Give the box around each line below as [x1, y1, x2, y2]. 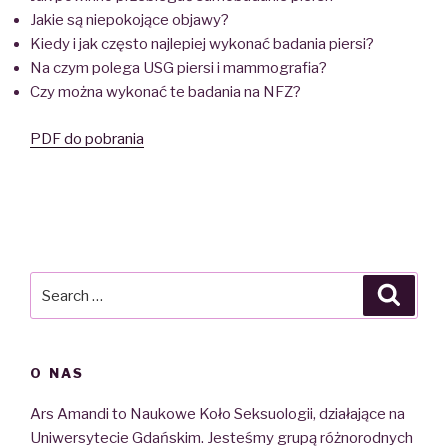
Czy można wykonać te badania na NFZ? [30, 83, 301, 102]
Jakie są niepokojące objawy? [30, 11, 229, 30]
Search [30, 275, 85, 294]
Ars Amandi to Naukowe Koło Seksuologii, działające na [30, 404, 405, 423]
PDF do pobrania [30, 129, 144, 148]
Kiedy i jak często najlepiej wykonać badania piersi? [30, 35, 374, 54]
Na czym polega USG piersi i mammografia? [30, 59, 327, 78]
